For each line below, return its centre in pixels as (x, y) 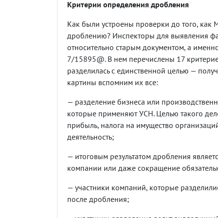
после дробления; (98, 199)
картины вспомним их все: (113, 82)
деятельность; (91, 136)
